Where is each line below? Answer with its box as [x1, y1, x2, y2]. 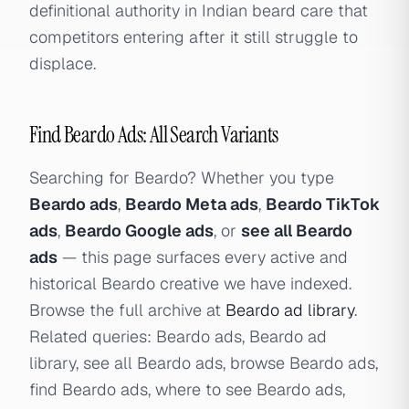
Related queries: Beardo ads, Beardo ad [29, 326, 327, 347]
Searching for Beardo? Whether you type [29, 167, 334, 188]
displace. [29, 53, 96, 74]
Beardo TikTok [266, 194, 380, 215]
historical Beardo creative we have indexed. [29, 273, 351, 294]
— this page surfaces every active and [58, 246, 348, 267]
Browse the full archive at [29, 299, 225, 320]
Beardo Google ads [65, 220, 214, 241]
